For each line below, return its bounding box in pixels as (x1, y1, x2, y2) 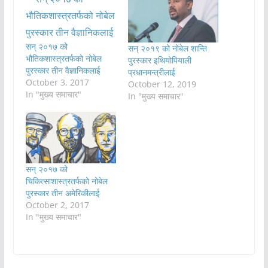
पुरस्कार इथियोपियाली (127, 54, 191, 66)
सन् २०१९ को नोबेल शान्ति (127, 42, 207, 54)
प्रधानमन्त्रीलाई (127, 66, 175, 78)
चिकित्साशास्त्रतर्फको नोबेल (25, 175, 108, 187)
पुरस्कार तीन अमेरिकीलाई (25, 187, 100, 199)
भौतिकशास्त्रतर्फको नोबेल (25, 53, 102, 65)
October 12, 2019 (127, 78, 196, 90)
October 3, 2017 (25, 77, 89, 89)
